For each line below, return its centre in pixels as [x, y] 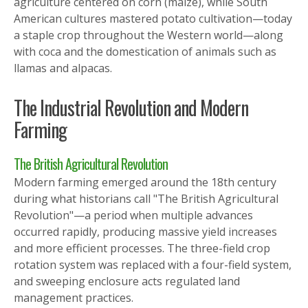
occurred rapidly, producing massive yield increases [145, 231]
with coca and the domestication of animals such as [145, 51]
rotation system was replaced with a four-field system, [153, 264]
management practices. [74, 297]
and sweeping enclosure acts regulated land [127, 281]
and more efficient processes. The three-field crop [142, 248]
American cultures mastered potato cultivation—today [153, 18]
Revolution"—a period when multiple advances [133, 215]
